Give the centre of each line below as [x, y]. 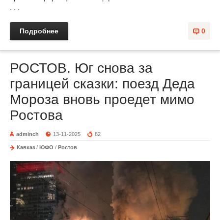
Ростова [36, 115]
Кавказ [26, 148]
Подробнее [39, 31]
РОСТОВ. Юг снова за [81, 68]
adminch [27, 134]
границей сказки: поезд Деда [102, 84]
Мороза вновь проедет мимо [102, 100]
